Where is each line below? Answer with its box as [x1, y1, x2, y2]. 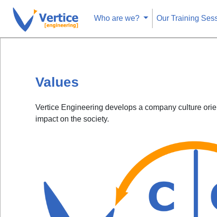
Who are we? [94, 14, 141, 23]
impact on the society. [35, 115, 109, 123]
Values [35, 75, 79, 90]
